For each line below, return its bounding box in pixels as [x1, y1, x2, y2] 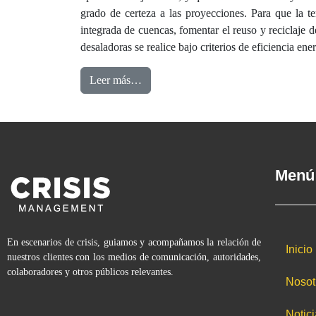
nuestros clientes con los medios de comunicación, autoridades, [7, 252, 261, 262]
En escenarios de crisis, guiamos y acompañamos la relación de [7, 237, 261, 248]
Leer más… [90, 74, 142, 86]
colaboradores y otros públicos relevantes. [7, 267, 174, 277]
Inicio [285, 243, 312, 255]
